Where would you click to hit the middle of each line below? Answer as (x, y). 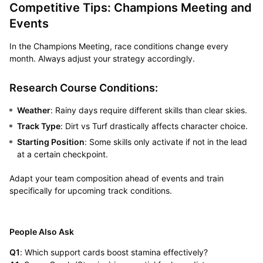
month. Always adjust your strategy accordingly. (103, 58)
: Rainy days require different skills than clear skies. (150, 110)
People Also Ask (41, 231)
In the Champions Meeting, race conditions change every (119, 46)
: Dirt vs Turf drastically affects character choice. (155, 126)
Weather (33, 110)
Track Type (38, 126)
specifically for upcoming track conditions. (92, 190)
